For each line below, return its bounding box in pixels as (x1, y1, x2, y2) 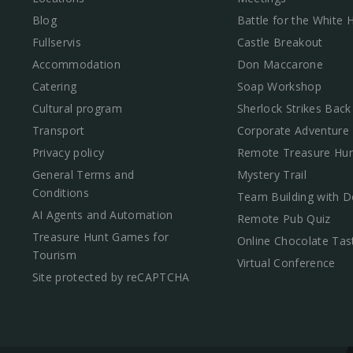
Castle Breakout (236, 34, 323, 50)
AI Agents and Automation (32, 206, 173, 222)
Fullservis (32, 34, 81, 50)
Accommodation (32, 56, 121, 72)
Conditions (32, 184, 89, 200)
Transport (32, 122, 85, 138)
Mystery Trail (236, 166, 307, 182)
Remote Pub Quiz (236, 210, 331, 226)
